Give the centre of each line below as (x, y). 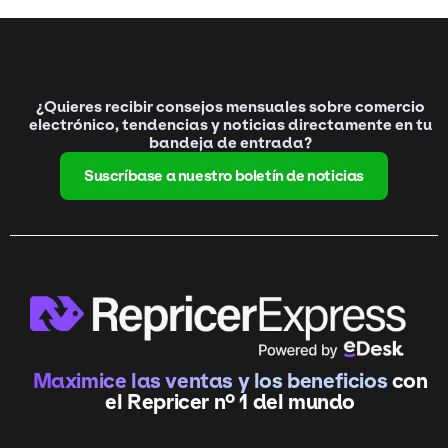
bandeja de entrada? (230, 143)
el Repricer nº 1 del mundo (230, 401)
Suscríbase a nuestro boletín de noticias (224, 176)
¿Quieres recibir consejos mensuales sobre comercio (230, 107)
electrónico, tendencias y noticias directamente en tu (230, 125)
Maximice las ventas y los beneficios (212, 380)
